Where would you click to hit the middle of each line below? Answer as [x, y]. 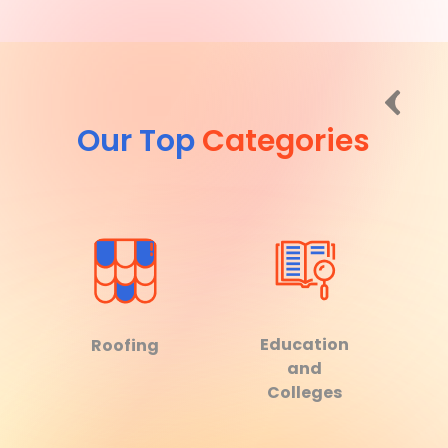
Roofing [124, 346]
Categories [286, 141]
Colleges [305, 393]
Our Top [140, 141]
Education [305, 345]
